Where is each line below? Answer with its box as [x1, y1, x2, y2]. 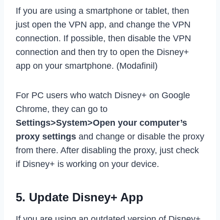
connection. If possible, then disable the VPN [16, 33, 191, 43]
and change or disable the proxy [76, 131, 204, 141]
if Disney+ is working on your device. [16, 159, 159, 169]
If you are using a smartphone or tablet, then [16, 5, 189, 16]
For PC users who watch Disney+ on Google [16, 90, 190, 100]
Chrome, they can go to [16, 104, 108, 114]
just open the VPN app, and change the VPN [16, 19, 191, 29]
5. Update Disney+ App [16, 190, 143, 204]
